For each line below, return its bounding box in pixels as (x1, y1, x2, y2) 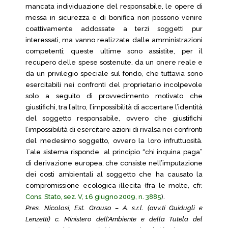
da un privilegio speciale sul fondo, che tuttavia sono (25, 70, 203, 77)
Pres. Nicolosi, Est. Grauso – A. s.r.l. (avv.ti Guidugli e (25, 204, 203, 212)
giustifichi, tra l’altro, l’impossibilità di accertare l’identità (25, 103, 203, 111)
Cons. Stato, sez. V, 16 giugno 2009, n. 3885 (25, 193, 161, 201)
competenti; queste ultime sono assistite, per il (25, 47, 203, 55)
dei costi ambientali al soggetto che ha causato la (25, 170, 203, 178)
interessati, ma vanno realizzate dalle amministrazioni (25, 36, 203, 44)
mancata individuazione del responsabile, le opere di (25, 3, 203, 10)
